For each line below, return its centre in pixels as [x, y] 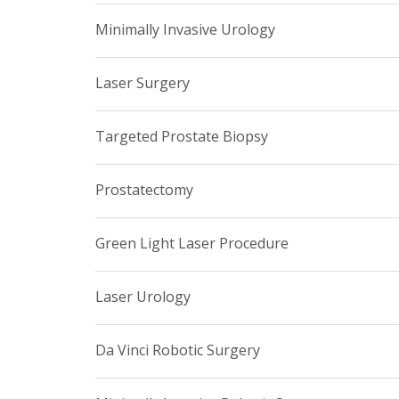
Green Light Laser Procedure [192, 243]
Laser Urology [143, 296]
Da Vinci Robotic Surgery [178, 350]
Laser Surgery [142, 82]
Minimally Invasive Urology [185, 29]
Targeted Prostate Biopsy [182, 136]
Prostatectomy [144, 189]
